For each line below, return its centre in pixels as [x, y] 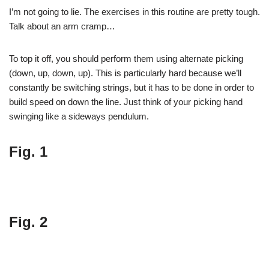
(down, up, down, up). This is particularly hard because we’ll [125, 73]
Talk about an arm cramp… [62, 26]
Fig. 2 [28, 222]
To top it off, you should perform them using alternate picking [126, 58]
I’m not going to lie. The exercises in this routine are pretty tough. [134, 11]
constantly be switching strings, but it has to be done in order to [131, 87]
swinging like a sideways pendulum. [79, 116]
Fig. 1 [28, 151]
